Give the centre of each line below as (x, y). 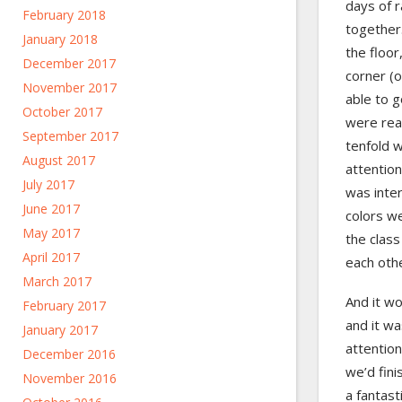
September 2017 (70, 136)
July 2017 (48, 184)
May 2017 (51, 233)
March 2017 (57, 281)
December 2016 (69, 354)
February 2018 (64, 15)
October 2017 (62, 112)
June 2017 (51, 209)
